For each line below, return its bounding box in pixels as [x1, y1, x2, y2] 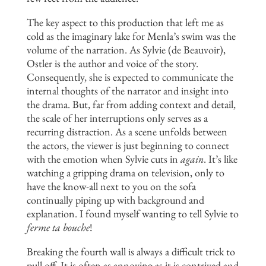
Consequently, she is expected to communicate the [26, 69, 233, 84]
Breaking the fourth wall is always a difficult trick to [26, 244, 235, 258]
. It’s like [203, 151, 237, 166]
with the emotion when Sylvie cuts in [26, 151, 180, 166]
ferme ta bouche [26, 220, 90, 234]
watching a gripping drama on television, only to [26, 165, 224, 179]
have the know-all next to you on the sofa [26, 179, 196, 193]
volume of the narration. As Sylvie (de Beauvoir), [26, 42, 226, 56]
